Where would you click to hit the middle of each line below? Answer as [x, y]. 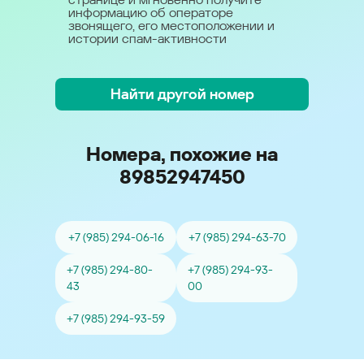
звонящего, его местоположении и [171, 26]
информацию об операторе [151, 13]
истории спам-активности [147, 39]
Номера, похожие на [182, 154]
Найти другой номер [182, 94]
